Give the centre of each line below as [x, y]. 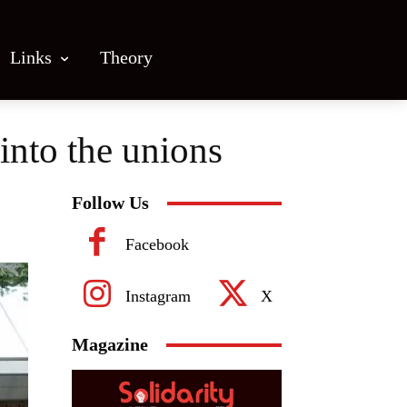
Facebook [157, 244]
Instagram [158, 296]
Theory [126, 57]
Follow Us [110, 203]
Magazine [110, 344]
